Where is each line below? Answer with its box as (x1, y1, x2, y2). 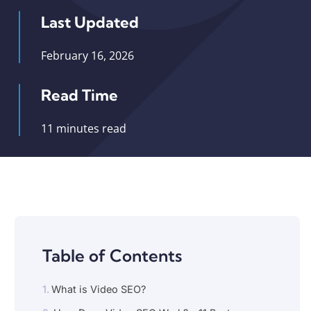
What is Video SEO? (51, 283, 146, 295)
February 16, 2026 (41, 48, 135, 63)
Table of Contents (42, 245, 183, 266)
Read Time (41, 85, 119, 105)
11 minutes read (41, 121, 127, 136)
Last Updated (41, 12, 140, 32)
